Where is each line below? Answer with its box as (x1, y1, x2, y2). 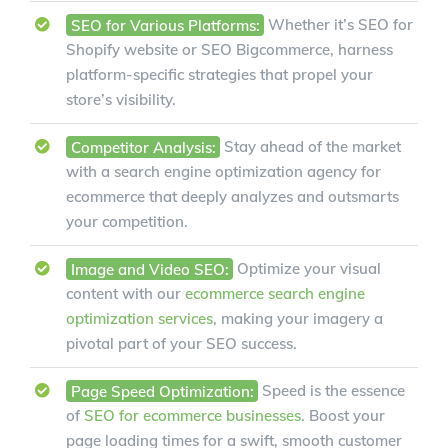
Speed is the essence (258, 381, 405, 401)
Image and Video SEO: (70, 259, 229, 279)
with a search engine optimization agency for (66, 162, 381, 182)
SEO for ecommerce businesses (84, 406, 301, 426)
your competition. (66, 212, 188, 232)
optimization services (66, 309, 213, 329)
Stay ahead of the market (220, 137, 401, 157)
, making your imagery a (213, 309, 383, 329)
